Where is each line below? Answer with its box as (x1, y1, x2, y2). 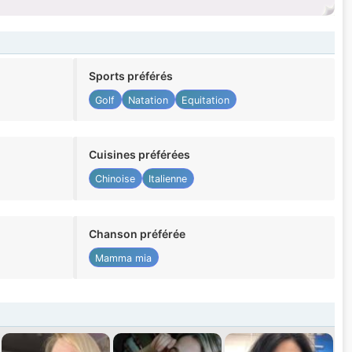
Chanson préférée (88, 226, 185, 240)
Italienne (148, 173, 188, 185)
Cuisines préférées (88, 148, 190, 162)
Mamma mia (95, 251, 152, 264)
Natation (128, 93, 169, 106)
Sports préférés (88, 69, 173, 83)
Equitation (181, 93, 230, 106)
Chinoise (95, 173, 136, 185)
